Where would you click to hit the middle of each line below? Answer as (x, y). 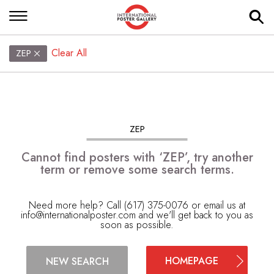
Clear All (69, 53)
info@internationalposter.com (78, 215)
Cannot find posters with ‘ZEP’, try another (137, 157)
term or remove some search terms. (137, 170)
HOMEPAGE (191, 261)
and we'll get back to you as (194, 215)
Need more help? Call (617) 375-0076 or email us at (137, 205)
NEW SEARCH (77, 261)
